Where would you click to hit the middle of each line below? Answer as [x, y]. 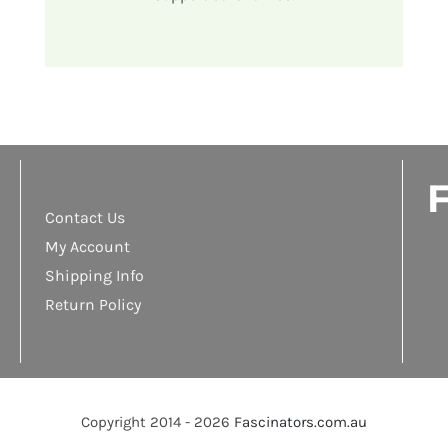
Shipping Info [94, 276]
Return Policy [92, 305]
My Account [87, 247]
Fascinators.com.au [300, 421]
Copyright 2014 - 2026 [157, 421]
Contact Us [84, 218]
